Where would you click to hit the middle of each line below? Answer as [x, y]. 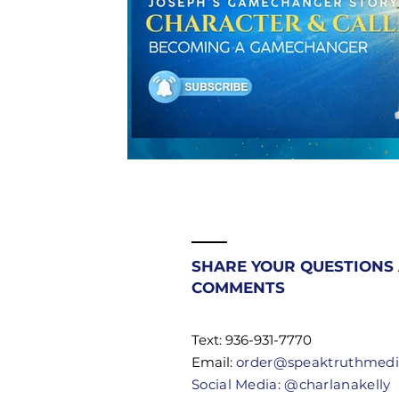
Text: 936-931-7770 [252, 339]
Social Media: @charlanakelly [291, 384]
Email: [214, 362]
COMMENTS [238, 287]
